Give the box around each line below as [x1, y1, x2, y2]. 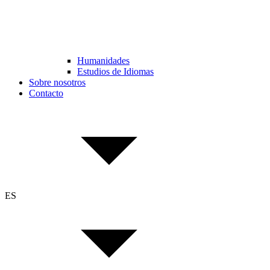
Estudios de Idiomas [77, 66, 154, 77]
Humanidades [77, 55, 130, 66]
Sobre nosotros [29, 77, 86, 87]
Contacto [29, 88, 63, 98]
